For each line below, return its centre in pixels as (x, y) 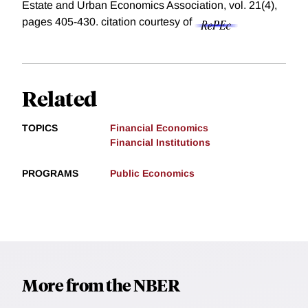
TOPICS (40, 128)
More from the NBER (101, 285)
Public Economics (152, 174)
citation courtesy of (148, 22)
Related (59, 98)
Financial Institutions (160, 143)
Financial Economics (159, 128)
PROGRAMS (50, 174)
